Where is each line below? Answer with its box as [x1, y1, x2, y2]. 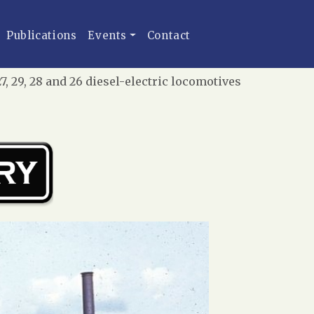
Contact [146, 29, 191, 42]
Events [88, 29, 128, 42]
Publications [6, 29, 77, 42]
